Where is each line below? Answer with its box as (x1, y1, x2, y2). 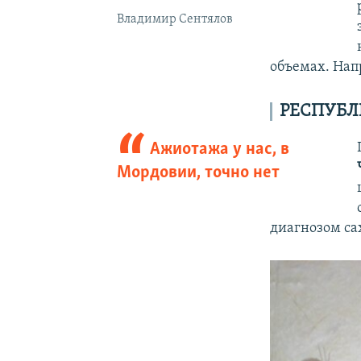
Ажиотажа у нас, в (150, 139, 290, 159)
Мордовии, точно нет (116, 163, 280, 182)
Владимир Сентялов (116, 12, 233, 26)
